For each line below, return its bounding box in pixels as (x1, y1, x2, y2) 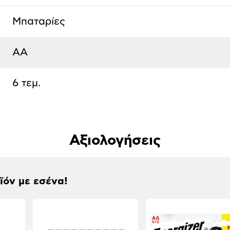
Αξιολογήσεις (69, 133, 161, 148)
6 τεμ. (12, 78, 41, 89)
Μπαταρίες (12, 16, 65, 27)
